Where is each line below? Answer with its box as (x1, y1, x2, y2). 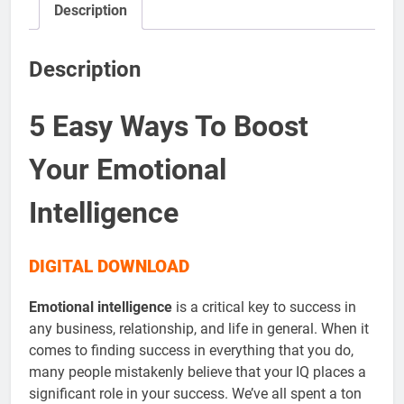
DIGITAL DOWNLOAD (29, 256, 189, 277)
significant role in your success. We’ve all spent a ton (29, 384, 362, 402)
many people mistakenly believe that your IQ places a (29, 363, 366, 381)
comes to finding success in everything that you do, (29, 341, 353, 359)
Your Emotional (29, 152, 226, 188)
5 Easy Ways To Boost (29, 109, 308, 144)
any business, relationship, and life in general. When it (29, 319, 369, 337)
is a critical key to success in (172, 298, 356, 316)
